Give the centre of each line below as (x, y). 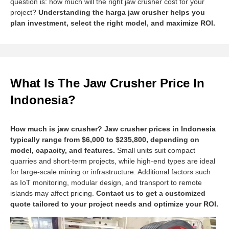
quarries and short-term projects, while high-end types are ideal (113, 161)
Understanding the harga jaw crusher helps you (122, 12)
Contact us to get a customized (151, 193)
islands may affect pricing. (53, 193)
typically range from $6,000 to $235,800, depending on (105, 139)
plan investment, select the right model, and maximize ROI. (113, 23)
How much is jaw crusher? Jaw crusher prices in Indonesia (113, 129)
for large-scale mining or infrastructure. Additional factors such (110, 171)
